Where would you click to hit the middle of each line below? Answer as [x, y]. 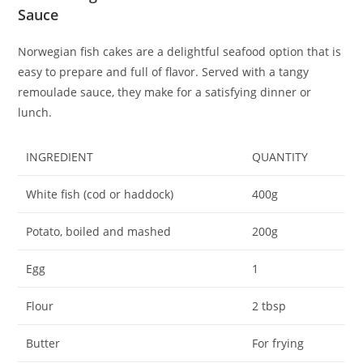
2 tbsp [269, 306]
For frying [278, 344]
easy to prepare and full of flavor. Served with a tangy [164, 72]
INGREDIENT [60, 157]
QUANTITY [280, 157]
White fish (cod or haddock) [100, 194]
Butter [43, 344]
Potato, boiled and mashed [99, 232]
